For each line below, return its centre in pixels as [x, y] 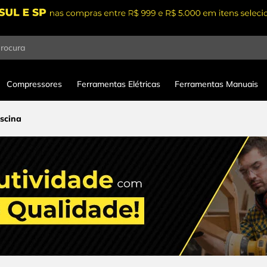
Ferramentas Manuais [217, 84]
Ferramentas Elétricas [118, 84]
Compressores [34, 84]
